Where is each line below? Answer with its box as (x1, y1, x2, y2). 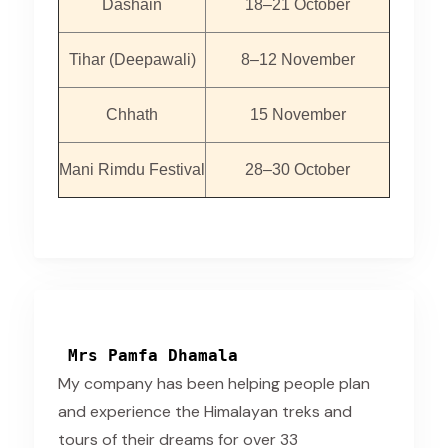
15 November (249, 106, 346, 123)
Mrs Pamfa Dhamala (58, 346, 238, 365)
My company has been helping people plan (58, 373, 370, 394)
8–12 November (240, 51, 355, 68)
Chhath (106, 106, 158, 123)
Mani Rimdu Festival (59, 161, 205, 178)
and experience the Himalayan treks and (58, 401, 352, 422)
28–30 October (245, 161, 350, 178)
